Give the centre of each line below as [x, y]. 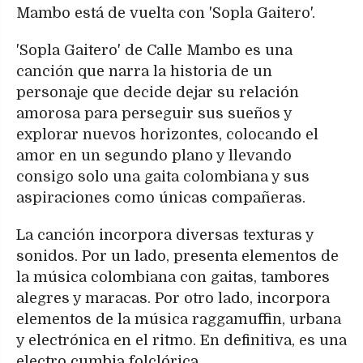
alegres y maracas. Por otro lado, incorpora [173, 298]
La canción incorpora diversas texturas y [165, 235]
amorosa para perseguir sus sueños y [154, 113]
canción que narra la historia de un [144, 71]
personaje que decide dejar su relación [158, 92]
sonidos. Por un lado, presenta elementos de [177, 256]
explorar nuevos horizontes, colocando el [167, 134]
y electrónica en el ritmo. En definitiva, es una [181, 340]
